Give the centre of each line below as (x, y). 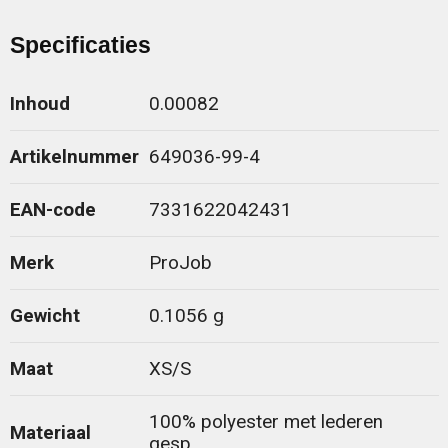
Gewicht (44, 316)
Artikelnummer (74, 157)
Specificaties (80, 45)
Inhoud (39, 104)
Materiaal (50, 433)
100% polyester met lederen (265, 422)
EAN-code (52, 210)
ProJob (180, 263)
